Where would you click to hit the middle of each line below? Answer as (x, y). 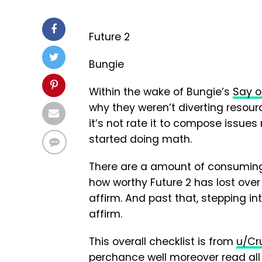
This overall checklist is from (163, 242)
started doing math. (140, 139)
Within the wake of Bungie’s (161, 92)
